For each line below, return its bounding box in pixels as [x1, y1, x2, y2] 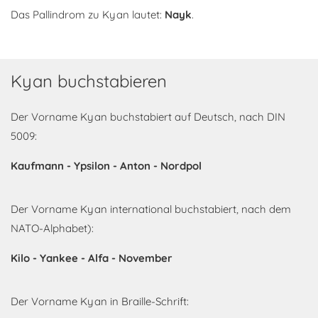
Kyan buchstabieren [11, 70, 167, 92]
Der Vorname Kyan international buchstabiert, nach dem [11, 202, 291, 216]
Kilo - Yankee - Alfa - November [11, 251, 172, 265]
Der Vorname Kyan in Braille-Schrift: [11, 295, 189, 309]
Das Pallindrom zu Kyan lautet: [11, 8, 165, 22]
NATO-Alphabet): [11, 221, 94, 236]
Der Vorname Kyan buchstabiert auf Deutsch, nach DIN [11, 110, 285, 124]
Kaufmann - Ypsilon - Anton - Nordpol [11, 159, 202, 173]
